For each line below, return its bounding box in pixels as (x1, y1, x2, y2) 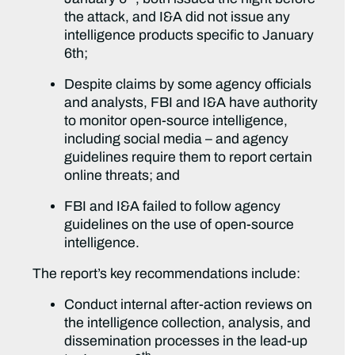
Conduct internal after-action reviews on (64, 297, 313, 313)
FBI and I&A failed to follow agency (64, 199, 281, 215)
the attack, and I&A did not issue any (64, 10, 291, 25)
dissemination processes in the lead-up (64, 334, 308, 349)
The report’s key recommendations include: (32, 266, 301, 282)
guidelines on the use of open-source (64, 217, 295, 233)
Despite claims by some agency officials (64, 77, 312, 93)
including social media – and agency (64, 132, 289, 147)
